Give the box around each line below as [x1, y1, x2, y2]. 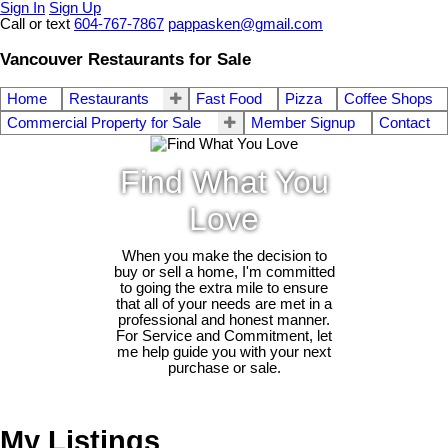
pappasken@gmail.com [168, 16, 323, 32]
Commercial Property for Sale [7, 115, 201, 132]
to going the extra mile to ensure [120, 279, 328, 296]
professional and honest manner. [118, 311, 330, 328]
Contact [379, 115, 431, 132]
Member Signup [250, 115, 355, 132]
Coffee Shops [343, 91, 433, 108]
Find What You [119, 163, 329, 200]
